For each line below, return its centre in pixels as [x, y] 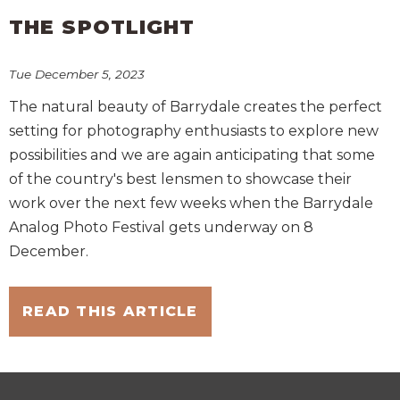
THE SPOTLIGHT [102, 28]
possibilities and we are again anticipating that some [192, 155]
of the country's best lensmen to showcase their [180, 179]
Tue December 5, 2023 [77, 74]
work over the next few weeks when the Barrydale [191, 204]
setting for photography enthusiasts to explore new [194, 131]
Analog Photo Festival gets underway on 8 [161, 228]
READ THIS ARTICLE [110, 312]
